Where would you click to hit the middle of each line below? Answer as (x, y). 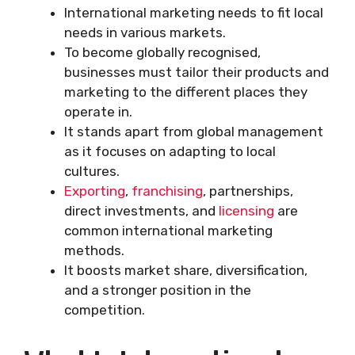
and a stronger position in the (158, 290)
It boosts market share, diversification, (186, 271)
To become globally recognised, (162, 53)
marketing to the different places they (186, 92)
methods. (94, 251)
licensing (246, 211)
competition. (105, 310)
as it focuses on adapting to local (170, 152)
